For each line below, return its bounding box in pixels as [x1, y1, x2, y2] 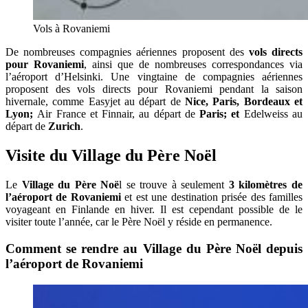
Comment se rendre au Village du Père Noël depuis [5, 241, 302, 256]
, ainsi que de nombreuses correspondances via [84, 58, 302, 71]
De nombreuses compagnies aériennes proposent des [5, 46, 249, 58]
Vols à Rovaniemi [33, 23, 110, 35]
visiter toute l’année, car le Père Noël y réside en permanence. [5, 216, 272, 228]
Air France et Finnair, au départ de [37, 108, 200, 120]
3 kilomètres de [228, 179, 303, 191]
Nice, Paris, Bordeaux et [185, 96, 302, 108]
